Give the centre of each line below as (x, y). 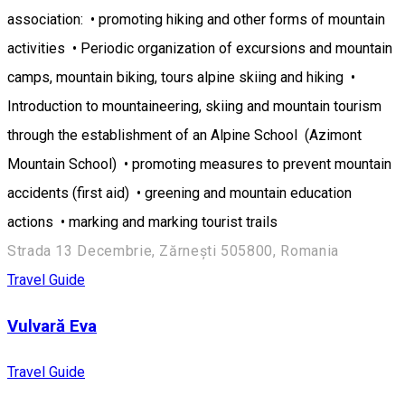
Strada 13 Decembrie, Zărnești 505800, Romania (173, 251)
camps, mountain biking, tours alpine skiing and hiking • (181, 78)
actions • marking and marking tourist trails (142, 222)
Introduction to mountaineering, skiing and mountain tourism (194, 107)
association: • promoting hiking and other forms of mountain (196, 20)
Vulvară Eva (52, 326)
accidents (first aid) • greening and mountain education (179, 193)
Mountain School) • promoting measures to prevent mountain (199, 165)
